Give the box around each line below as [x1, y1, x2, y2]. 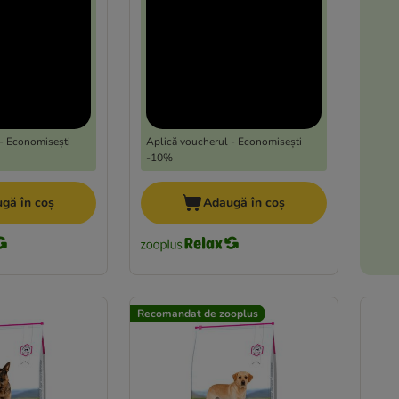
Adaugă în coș [203, 194, 286, 212]
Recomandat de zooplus [136, 306, 258, 322]
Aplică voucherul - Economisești [145, 134, 302, 150]
